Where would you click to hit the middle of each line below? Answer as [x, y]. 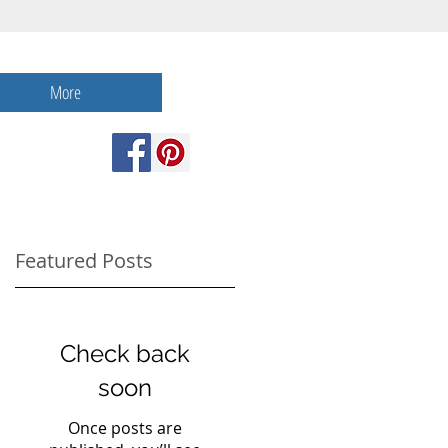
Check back [125, 353]
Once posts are [125, 428]
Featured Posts [84, 260]
